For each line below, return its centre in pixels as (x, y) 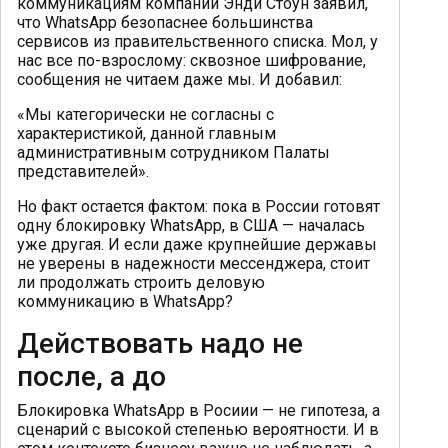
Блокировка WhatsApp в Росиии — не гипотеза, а (198, 410)
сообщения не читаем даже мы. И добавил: (179, 79)
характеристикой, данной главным (146, 133)
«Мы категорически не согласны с (145, 114)
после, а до (91, 376)
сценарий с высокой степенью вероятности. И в (198, 429)
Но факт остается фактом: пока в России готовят (198, 206)
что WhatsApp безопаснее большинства (165, 22)
